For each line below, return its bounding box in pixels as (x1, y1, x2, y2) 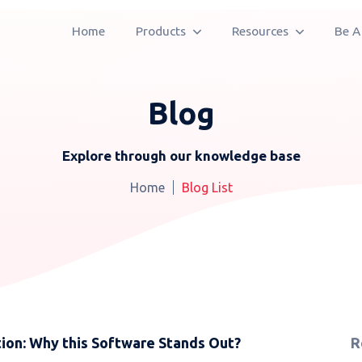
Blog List (181, 180, 233, 195)
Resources (232, 24, 292, 38)
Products (136, 24, 189, 38)
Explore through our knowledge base (61, 148, 301, 163)
